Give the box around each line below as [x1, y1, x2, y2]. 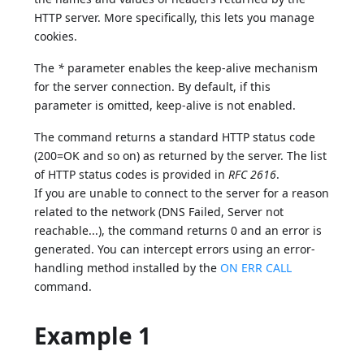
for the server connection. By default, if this [34, 78, 271, 94]
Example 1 [34, 319, 152, 351]
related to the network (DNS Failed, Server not [34, 203, 284, 219]
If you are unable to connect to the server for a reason [34, 184, 330, 201]
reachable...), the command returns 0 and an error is [34, 222, 323, 238]
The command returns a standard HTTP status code [34, 128, 316, 145]
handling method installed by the [34, 259, 221, 275]
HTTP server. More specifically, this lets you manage [34, 9, 315, 25]
